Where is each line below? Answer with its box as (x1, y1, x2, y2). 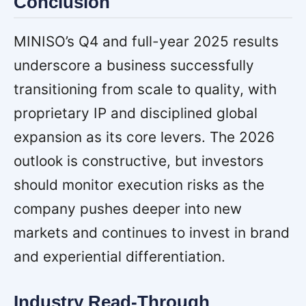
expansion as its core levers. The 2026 (14, 128, 275, 145)
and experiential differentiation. (14, 247, 225, 265)
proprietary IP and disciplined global (14, 104, 258, 122)
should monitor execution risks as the (14, 176, 264, 193)
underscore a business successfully (14, 56, 254, 74)
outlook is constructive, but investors (14, 152, 264, 169)
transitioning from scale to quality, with (14, 80, 277, 98)
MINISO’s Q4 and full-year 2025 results (14, 32, 279, 50)
